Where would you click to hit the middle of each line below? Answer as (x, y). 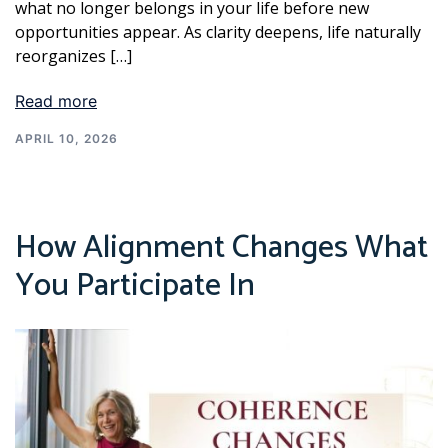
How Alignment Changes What (221, 248)
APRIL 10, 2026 (66, 139)
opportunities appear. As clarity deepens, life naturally (218, 32)
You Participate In (135, 286)
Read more (56, 101)
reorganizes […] (73, 56)
